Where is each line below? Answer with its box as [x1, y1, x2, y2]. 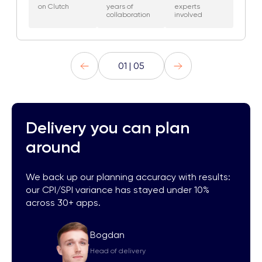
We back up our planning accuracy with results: [26, 171, 230, 182]
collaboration [106, 11, 150, 19]
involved [174, 11, 203, 19]
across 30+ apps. [26, 197, 101, 208]
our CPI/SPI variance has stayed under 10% [26, 184, 209, 195]
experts [174, 2, 201, 11]
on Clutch [38, 2, 69, 11]
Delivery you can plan [26, 118, 189, 137]
